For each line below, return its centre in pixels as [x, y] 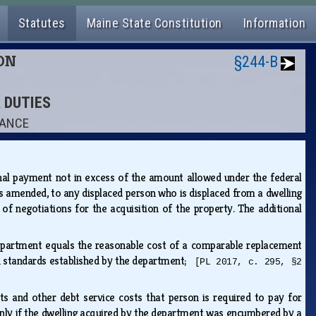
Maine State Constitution [154, 23]
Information [274, 23]
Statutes [42, 23]
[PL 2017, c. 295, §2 [248, 262]
